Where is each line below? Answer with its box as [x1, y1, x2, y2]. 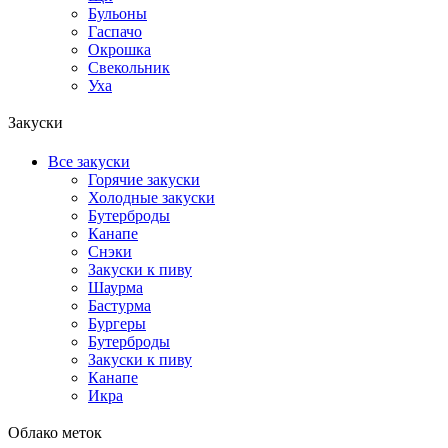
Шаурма [88, 279, 143, 297]
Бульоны [88, 5, 147, 23]
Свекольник [88, 59, 170, 77]
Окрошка [88, 41, 151, 59]
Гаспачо [88, 23, 142, 41]
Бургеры [88, 315, 146, 333]
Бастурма [88, 297, 151, 315]
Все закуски [48, 153, 130, 171]
